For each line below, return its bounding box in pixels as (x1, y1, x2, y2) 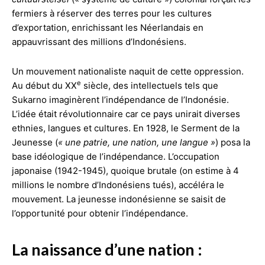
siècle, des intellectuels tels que (81, 79, 218, 91)
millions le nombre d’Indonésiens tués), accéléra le (12, 179, 224, 190)
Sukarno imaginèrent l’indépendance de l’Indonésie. (12, 93, 229, 105)
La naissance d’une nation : (12, 239, 202, 259)
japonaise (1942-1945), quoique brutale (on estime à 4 (12, 164, 239, 176)
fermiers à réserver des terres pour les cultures (12, 7, 212, 19)
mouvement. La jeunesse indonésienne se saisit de (12, 193, 226, 205)
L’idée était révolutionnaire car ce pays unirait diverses (12, 108, 240, 119)
